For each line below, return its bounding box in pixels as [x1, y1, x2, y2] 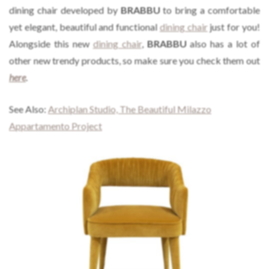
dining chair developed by [9, 4, 121, 16]
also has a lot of [186, 37, 261, 49]
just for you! [207, 20, 261, 32]
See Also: [9, 103, 48, 115]
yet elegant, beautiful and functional [9, 20, 160, 32]
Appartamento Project [9, 119, 102, 131]
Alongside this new [9, 37, 93, 49]
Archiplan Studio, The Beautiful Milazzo [48, 103, 211, 115]
